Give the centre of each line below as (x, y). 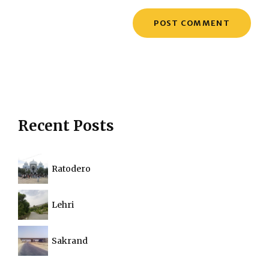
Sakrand (70, 240)
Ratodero (71, 168)
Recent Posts (66, 125)
